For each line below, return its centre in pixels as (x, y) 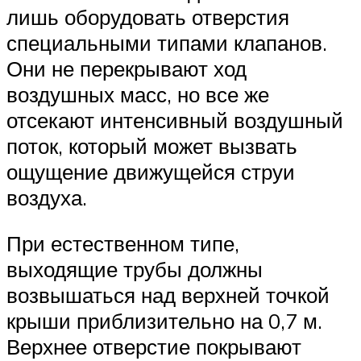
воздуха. (47, 197)
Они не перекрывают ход (127, 68)
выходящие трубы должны (135, 270)
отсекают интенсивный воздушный (175, 120)
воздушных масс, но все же (138, 94)
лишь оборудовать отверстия (148, 17)
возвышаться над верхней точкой (168, 295)
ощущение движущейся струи (151, 171)
